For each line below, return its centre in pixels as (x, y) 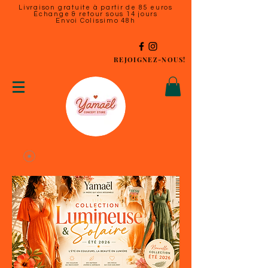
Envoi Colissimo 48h (96, 21)
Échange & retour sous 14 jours (96, 14)
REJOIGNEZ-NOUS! (150, 60)
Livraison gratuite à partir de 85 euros (96, 7)
